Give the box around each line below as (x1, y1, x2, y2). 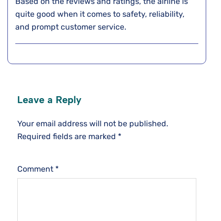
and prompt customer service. (15, 22, 128, 32)
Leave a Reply (17, 94, 81, 106)
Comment (17, 164, 55, 174)
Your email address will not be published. (17, 119, 168, 129)
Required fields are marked (17, 132, 118, 142)
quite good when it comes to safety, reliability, (15, 9, 184, 19)
